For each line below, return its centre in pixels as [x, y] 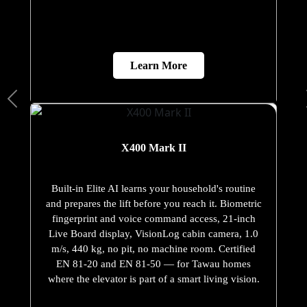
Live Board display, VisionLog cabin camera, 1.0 [153, 234]
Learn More [159, 66]
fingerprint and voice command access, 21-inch [153, 219]
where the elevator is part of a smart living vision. [153, 279]
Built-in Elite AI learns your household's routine [153, 189]
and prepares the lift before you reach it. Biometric [153, 204]
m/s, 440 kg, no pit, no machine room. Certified [153, 249]
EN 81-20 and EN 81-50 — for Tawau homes [153, 264]
